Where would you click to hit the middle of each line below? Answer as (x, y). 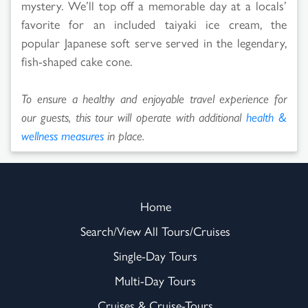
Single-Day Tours (156, 255)
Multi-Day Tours (156, 280)
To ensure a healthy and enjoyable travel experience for (154, 98)
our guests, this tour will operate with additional (134, 116)
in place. (124, 135)
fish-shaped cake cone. (77, 60)
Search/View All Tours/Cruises (156, 230)
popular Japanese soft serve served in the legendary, (154, 42)
